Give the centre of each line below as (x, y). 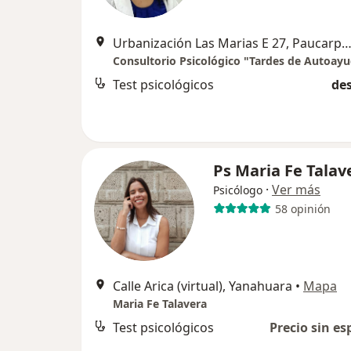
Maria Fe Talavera (160, 304)
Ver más (296, 190)
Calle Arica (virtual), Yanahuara (203, 286)
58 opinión (302, 208)
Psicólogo (238, 190)
